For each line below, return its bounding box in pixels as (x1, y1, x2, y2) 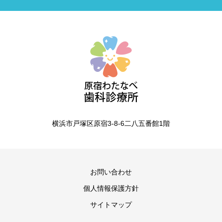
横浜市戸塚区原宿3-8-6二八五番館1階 (52, 119, 170, 127)
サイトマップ (90, 201, 132, 209)
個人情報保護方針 (83, 184, 139, 192)
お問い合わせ (90, 168, 132, 176)
